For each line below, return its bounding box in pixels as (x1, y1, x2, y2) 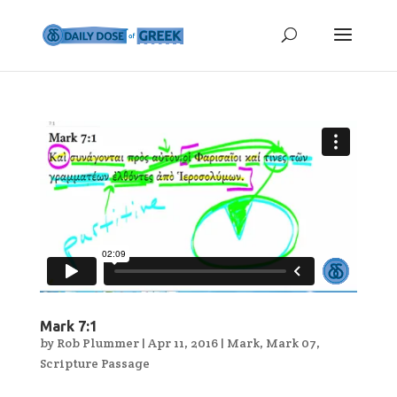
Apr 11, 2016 (147, 335, 218, 352)
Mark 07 (265, 335, 316, 352)
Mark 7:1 (39, 318, 97, 335)
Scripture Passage (39, 355, 150, 372)
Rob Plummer (56, 335, 139, 352)
